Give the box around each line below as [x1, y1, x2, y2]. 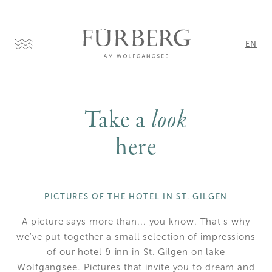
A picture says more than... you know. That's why [22, 216, 250, 227]
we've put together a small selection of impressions [16, 231, 256, 242]
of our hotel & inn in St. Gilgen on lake [47, 246, 225, 257]
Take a [84, 109, 151, 134]
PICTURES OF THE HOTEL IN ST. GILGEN [44, 192, 228, 201]
